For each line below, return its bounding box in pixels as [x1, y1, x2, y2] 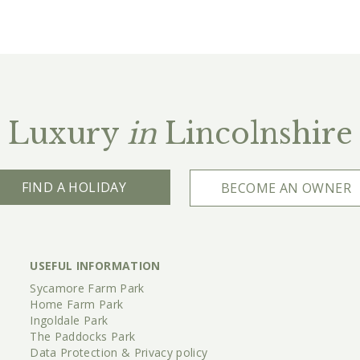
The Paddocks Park [30, 328, 136, 344]
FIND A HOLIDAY [21, 178, 127, 196]
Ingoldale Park [30, 312, 108, 328]
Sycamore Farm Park [30, 280, 145, 296]
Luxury [7, 115, 127, 152]
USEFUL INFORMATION [30, 257, 161, 273]
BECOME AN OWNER [221, 178, 351, 197]
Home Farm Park [30, 296, 124, 312]
